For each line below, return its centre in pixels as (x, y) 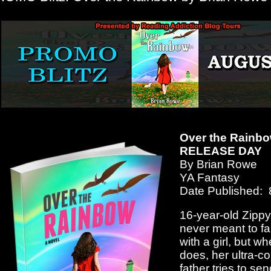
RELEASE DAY (221, 151)
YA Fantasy (210, 178)
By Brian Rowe (219, 165)
